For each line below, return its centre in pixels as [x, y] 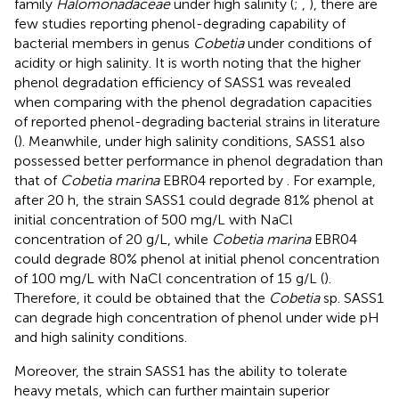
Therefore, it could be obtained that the [142, 297]
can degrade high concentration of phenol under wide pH [197, 317]
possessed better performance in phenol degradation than [199, 160]
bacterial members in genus [104, 43]
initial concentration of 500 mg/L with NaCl [154, 219]
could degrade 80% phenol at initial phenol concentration [197, 258]
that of [37, 180]
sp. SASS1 [352, 297]
